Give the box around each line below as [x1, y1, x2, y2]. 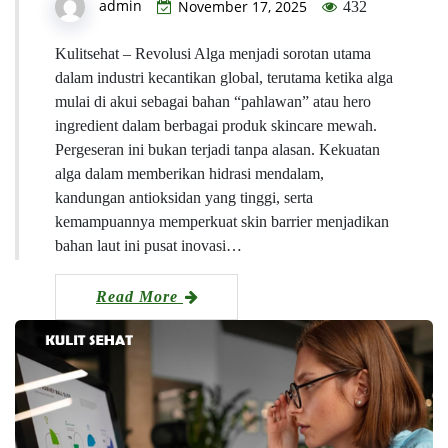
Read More [96, 288, 183, 306]
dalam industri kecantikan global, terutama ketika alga [55, 69, 393, 87]
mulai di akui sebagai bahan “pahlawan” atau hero [55, 93, 371, 111]
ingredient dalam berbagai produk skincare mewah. [55, 117, 377, 135]
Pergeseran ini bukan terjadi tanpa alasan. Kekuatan [55, 141, 380, 159]
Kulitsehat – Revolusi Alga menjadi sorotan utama [55, 45, 371, 63]
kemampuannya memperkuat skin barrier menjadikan [55, 213, 389, 231]
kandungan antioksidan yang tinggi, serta [55, 189, 313, 207]
